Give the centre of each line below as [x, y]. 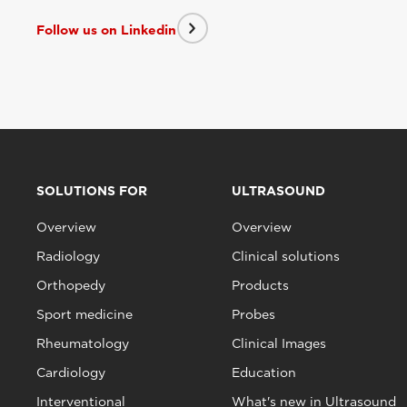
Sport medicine [84, 315]
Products [260, 286]
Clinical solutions [285, 257]
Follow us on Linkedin [106, 30]
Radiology [68, 257]
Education [263, 373]
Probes [253, 315]
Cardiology [71, 373]
